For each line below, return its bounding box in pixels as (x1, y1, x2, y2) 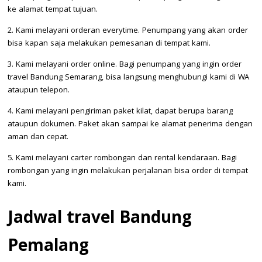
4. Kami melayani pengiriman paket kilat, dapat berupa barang (8, 105, 233, 118)
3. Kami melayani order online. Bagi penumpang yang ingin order (8, 58, 242, 71)
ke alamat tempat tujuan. (8, 3, 98, 16)
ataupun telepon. (8, 84, 70, 97)
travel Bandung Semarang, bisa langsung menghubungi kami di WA (8, 71, 249, 84)
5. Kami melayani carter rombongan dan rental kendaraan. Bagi (8, 151, 237, 165)
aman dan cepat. (8, 130, 68, 144)
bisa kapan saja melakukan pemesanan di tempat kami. (8, 37, 211, 50)
